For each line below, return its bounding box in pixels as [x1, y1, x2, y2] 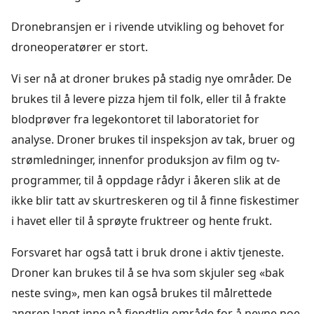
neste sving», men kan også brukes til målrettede [11, 285, 272, 301]
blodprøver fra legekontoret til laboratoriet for [11, 111, 259, 127]
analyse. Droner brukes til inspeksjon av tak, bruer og [11, 131, 295, 147]
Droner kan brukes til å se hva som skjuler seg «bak [11, 264, 285, 280]
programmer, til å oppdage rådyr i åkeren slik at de [11, 172, 280, 188]
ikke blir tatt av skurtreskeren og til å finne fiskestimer [11, 192, 299, 208]
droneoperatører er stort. [11, 39, 151, 55]
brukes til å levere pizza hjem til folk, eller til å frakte [11, 90, 286, 107]
